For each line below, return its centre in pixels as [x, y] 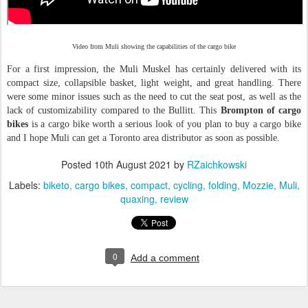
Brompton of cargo [261, 110]
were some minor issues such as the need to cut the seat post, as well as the [154, 96]
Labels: [26, 185]
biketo [56, 185]
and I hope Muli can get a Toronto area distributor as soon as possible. [143, 137]
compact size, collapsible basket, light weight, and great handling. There [154, 82]
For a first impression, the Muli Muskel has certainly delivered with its [154, 69]
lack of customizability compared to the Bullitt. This [114, 110]
